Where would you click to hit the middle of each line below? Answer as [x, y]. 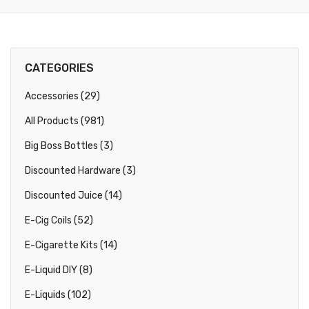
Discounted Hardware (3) [80, 171]
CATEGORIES [59, 68]
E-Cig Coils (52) [59, 220]
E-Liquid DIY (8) [59, 270]
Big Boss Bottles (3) [69, 146]
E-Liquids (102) [58, 295]
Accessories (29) [62, 96]
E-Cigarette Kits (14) [71, 245]
